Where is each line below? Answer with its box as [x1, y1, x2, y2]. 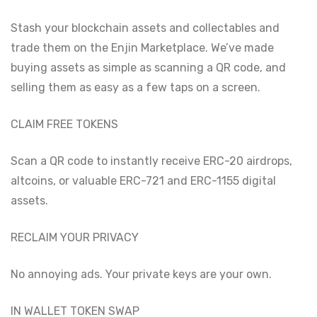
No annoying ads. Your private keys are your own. [11, 267, 272, 281]
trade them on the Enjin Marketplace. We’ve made [11, 41, 274, 54]
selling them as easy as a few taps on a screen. [11, 81, 260, 94]
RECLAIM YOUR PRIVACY [11, 231, 139, 244]
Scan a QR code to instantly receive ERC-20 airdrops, [11, 154, 292, 168]
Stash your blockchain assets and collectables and [11, 21, 279, 35]
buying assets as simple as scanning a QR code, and [11, 61, 286, 74]
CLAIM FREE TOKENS [11, 117, 118, 131]
